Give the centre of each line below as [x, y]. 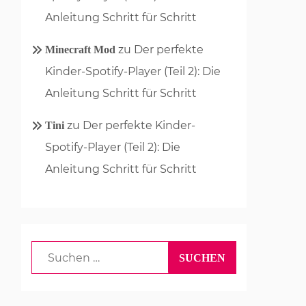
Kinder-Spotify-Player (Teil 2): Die [133, 71]
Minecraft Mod [80, 49]
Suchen [52, 251]
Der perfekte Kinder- [139, 125]
